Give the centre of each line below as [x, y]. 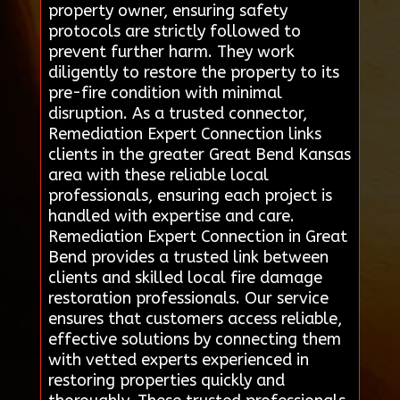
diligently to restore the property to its [193, 72]
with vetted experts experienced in [178, 359]
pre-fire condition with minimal [165, 92]
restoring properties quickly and [166, 380]
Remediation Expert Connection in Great [197, 236]
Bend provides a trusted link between [188, 257]
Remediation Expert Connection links [184, 133]
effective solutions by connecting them [194, 339]
